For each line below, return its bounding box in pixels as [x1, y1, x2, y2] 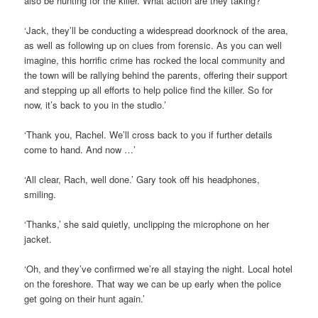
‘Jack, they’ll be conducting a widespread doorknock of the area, [24, 23, 289, 37]
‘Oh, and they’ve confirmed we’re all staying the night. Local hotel [24, 262, 293, 276]
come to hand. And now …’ [24, 142, 136, 156]
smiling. [24, 187, 57, 202]
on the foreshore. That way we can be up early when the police [24, 277, 282, 291]
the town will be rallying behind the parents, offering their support [24, 67, 288, 82]
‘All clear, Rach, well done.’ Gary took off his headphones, [24, 172, 261, 187]
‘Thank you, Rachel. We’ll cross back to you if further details [24, 127, 273, 141]
